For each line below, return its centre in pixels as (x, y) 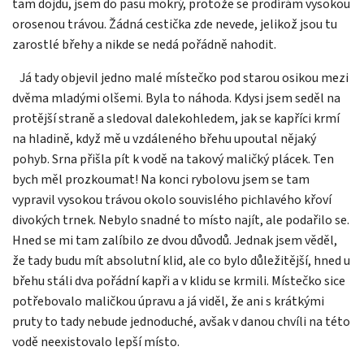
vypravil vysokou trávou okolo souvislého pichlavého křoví (172, 200)
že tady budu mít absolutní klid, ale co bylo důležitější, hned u (181, 261)
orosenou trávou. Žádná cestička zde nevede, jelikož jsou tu (175, 25)
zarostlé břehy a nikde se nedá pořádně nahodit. (144, 45)
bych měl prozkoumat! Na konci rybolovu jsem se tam (161, 180)
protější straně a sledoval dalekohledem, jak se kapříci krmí (176, 119)
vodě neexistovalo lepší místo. (96, 342)
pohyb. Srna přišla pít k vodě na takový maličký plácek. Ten (173, 160)
